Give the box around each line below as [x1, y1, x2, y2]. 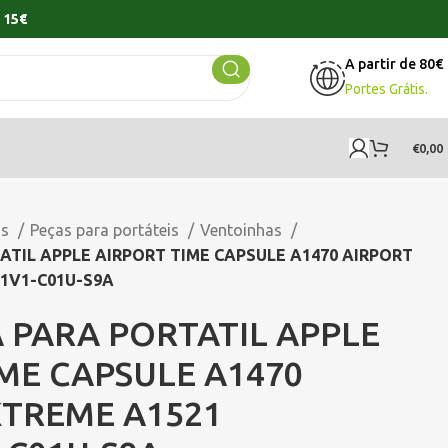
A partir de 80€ [345, 56, 443, 72]
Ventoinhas [200, 221, 286, 239]
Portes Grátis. [345, 81, 428, 97]
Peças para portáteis [30, 221, 183, 239]
